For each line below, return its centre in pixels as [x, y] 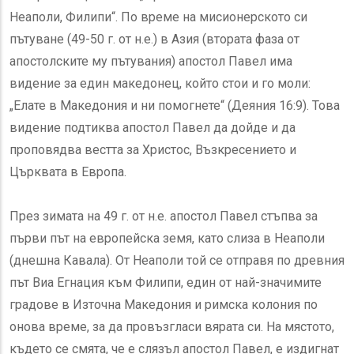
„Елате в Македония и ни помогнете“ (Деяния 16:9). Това [175, 106]
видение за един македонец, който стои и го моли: [160, 84]
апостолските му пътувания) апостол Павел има [151, 62]
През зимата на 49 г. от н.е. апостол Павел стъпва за [164, 217]
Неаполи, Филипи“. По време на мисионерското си [158, 17]
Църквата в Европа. [68, 172]
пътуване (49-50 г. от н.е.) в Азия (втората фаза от [154, 40]
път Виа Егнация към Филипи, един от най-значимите [166, 283]
